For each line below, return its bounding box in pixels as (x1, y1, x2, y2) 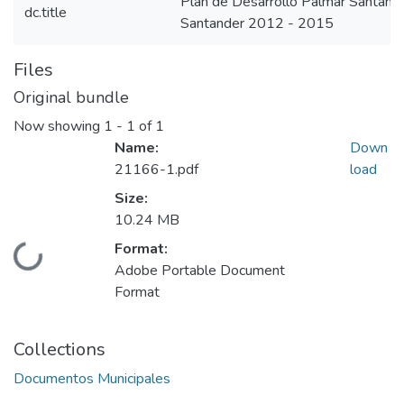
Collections (14, 337, 106, 363)
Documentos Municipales (14, 369, 170, 390)
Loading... (14, 243, 75, 285)
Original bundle (14, 87, 129, 108)
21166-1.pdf (115, 160, 198, 180)
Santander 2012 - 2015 (180, 14, 334, 33)
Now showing (14, 116, 104, 137)
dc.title (24, 3, 67, 23)
